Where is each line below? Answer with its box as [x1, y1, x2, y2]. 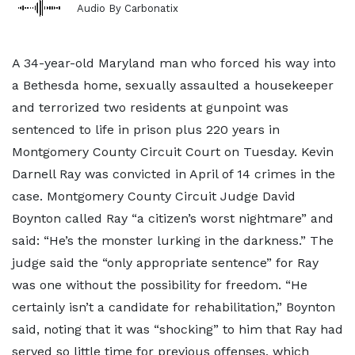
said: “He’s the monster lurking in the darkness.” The [12, 233, 334, 248]
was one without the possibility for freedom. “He [12, 277, 307, 292]
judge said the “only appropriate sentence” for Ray [12, 255, 319, 270]
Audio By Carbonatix [77, 2, 178, 14]
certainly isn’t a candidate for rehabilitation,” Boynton [12, 300, 335, 315]
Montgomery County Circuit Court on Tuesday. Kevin [12, 144, 334, 159]
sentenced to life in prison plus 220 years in [12, 122, 280, 137]
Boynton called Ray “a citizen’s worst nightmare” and [12, 211, 334, 226]
